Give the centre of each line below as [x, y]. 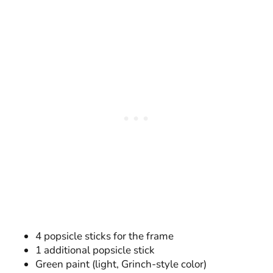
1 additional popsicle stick [95, 250]
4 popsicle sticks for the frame [105, 236]
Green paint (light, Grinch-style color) [121, 264]
